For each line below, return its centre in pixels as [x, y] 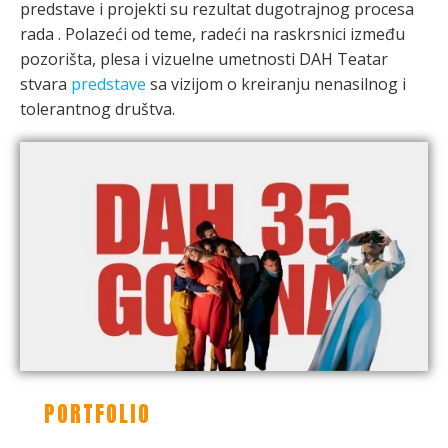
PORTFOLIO [97, 414]
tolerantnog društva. [97, 109]
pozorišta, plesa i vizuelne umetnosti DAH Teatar [204, 59]
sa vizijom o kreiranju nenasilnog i [276, 84]
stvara [45, 84]
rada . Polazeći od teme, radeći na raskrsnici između [212, 34]
